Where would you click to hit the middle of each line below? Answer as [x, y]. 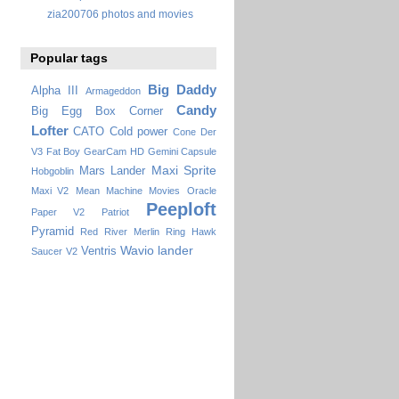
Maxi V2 [50, 190]
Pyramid [52, 231]
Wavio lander [156, 250]
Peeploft [181, 209]
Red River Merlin [120, 231]
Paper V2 [57, 212]
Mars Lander [113, 171]
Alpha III [54, 90]
